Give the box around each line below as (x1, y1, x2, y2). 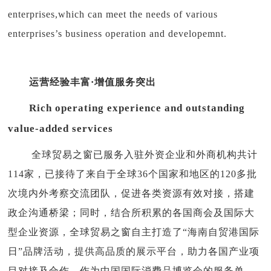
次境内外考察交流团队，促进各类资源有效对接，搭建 (8, 188, 255, 198)
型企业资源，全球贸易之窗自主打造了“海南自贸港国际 (8, 226, 260, 237)
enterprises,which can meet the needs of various (8, 8, 218, 19)
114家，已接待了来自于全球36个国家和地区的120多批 (8, 168, 258, 179)
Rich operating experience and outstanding (8, 102, 246, 114)
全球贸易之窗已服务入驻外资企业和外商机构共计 (31, 149, 258, 160)
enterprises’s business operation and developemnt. (8, 28, 227, 39)
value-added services (8, 122, 114, 134)
